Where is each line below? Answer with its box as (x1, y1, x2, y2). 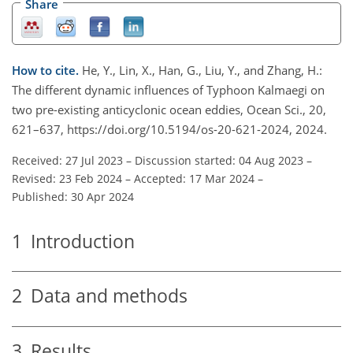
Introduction (22, 229, 135, 254)
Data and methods (22, 284, 188, 309)
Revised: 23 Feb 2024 (12, 170, 122, 186)
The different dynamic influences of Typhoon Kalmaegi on (12, 81, 325, 98)
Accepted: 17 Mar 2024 (134, 170, 255, 186)
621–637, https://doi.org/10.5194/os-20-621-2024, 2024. (12, 121, 327, 137)
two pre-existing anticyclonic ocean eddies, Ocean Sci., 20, (12, 101, 326, 117)
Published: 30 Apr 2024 (12, 188, 134, 204)
